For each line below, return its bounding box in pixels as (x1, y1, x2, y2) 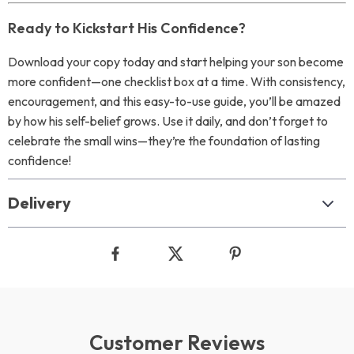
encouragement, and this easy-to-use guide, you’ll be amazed (8, 93, 341, 109)
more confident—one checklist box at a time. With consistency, (8, 73, 345, 89)
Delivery (8, 193, 71, 213)
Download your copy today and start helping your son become (8, 54, 344, 70)
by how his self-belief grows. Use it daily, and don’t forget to (8, 113, 328, 129)
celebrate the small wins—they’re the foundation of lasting (8, 133, 320, 149)
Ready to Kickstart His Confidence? (8, 19, 246, 37)
